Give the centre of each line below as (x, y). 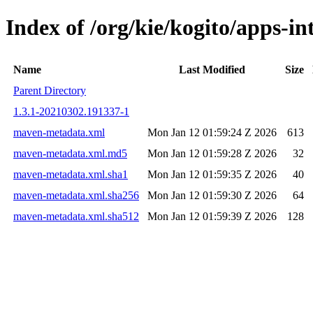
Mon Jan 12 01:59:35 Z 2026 (212, 174)
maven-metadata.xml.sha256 (76, 195)
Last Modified (212, 69)
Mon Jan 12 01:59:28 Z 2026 (212, 153)
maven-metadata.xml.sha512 (76, 216)
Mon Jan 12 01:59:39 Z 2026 (212, 216)
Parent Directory (50, 90)
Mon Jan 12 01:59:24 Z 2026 (212, 132)
